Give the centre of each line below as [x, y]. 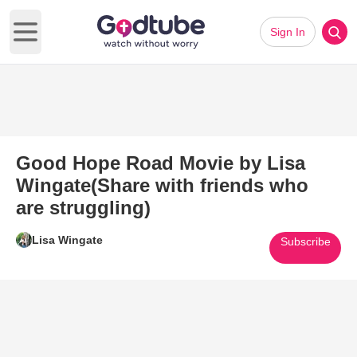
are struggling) [83, 208]
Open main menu [73, 40]
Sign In [288, 32]
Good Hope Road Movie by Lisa [161, 163]
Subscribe [305, 241]
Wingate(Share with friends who [162, 185]
